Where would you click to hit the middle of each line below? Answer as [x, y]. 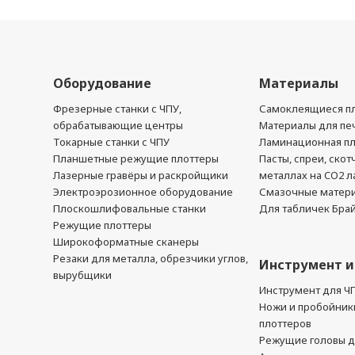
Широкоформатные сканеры [126, 242]
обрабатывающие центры [118, 125]
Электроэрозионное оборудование [143, 192]
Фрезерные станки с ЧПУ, [118, 109]
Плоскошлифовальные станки [130, 208]
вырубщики [83, 275]
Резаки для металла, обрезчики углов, [151, 258]
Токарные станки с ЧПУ [112, 142]
